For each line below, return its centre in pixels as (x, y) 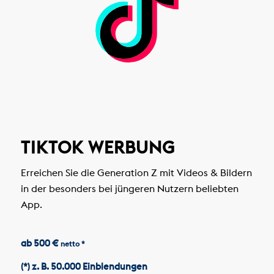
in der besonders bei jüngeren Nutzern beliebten (129, 189)
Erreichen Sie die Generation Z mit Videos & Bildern (136, 173)
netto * (72, 243)
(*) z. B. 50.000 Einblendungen (84, 266)
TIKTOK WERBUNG (98, 147)
